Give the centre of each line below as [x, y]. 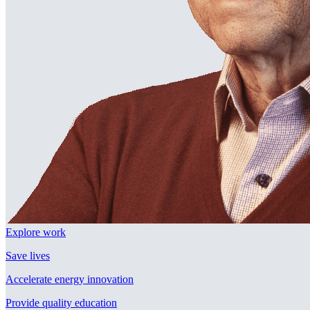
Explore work [36, 232]
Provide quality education [61, 303]
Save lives [28, 256]
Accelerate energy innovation [70, 279]
